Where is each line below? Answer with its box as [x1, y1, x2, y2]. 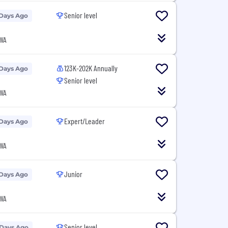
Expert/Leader [64, 116, 105, 126]
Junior [64, 169, 83, 179]
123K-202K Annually [64, 63, 118, 73]
